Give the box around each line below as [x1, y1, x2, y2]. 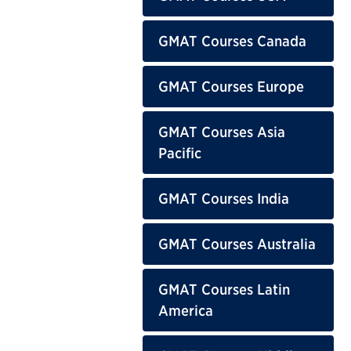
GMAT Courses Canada [158, 32, 306, 49]
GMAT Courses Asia [158, 123, 285, 140]
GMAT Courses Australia [158, 235, 316, 252]
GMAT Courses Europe [158, 78, 304, 95]
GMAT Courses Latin [158, 280, 290, 298]
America [158, 302, 213, 319]
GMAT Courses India [158, 190, 289, 207]
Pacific [158, 144, 201, 161]
